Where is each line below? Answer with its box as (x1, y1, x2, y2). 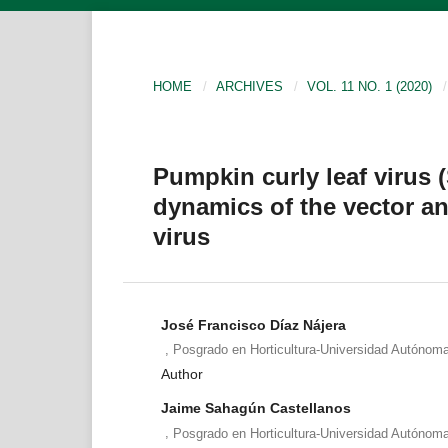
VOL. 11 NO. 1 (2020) (307, 78, 433, 94)
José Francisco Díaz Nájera (160, 316, 346, 333)
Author (160, 366, 203, 383)
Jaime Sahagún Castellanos (160, 400, 351, 417)
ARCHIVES (216, 78, 284, 94)
